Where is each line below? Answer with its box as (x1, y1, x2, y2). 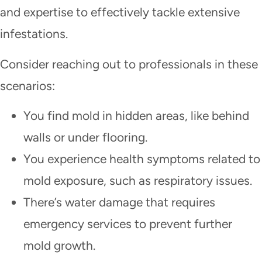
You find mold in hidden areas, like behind (23, 108, 249, 123)
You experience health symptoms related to (23, 151, 260, 166)
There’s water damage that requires (23, 194, 215, 209)
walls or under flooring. (23, 129, 147, 144)
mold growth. (23, 237, 95, 253)
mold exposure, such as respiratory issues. (23, 173, 252, 188)
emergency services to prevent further (23, 216, 232, 231)
